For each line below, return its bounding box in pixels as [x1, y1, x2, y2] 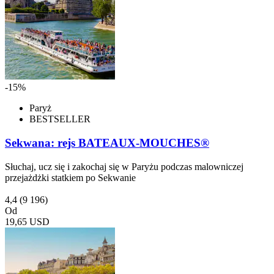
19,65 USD [5, 216, 50, 227]
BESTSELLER [29, 114, 91, 125]
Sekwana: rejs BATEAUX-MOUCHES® [5, 136, 209, 149]
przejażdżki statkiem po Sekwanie [5, 172, 136, 183]
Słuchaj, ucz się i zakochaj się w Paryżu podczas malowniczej [5, 161, 243, 172]
